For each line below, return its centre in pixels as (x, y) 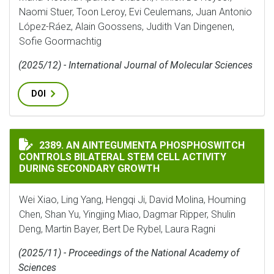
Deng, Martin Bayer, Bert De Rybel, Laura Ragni (117, 229)
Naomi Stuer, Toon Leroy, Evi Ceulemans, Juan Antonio (135, 12)
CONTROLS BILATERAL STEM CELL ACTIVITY (123, 157)
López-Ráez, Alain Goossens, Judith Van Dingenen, (127, 27)
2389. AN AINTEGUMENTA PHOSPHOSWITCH (142, 145)
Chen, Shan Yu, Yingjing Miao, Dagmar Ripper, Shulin (127, 214)
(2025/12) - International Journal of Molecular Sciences (135, 65)
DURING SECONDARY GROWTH (89, 168)
